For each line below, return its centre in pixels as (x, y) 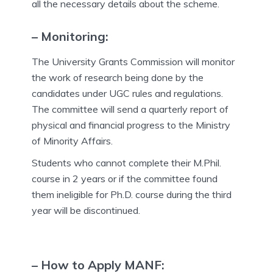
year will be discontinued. (86, 211)
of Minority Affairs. (72, 141)
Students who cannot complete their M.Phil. (126, 163)
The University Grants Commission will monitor (133, 62)
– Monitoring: (70, 36)
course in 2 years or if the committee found (125, 179)
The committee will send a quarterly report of (130, 109)
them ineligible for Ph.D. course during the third (132, 195)
